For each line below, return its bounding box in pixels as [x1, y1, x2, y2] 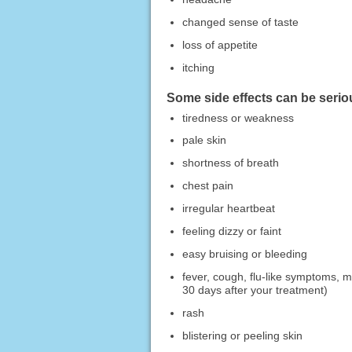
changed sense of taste [181, 15, 299, 28]
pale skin [181, 134, 226, 147]
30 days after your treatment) [181, 284, 328, 297]
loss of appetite [181, 38, 258, 51]
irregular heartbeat [181, 202, 275, 215]
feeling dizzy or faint [181, 225, 281, 238]
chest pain [181, 179, 233, 192]
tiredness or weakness [181, 111, 294, 124]
